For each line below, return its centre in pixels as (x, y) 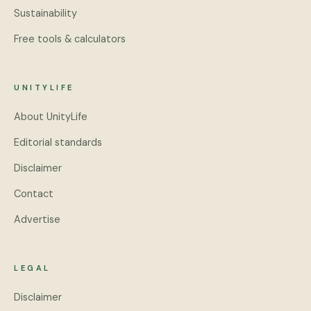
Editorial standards (58, 142)
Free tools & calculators (70, 39)
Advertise (37, 219)
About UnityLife (51, 117)
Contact (34, 194)
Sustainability (45, 13)
